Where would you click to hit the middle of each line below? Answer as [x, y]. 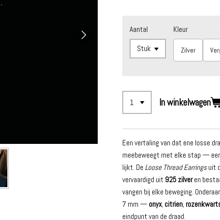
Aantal [139, 29]
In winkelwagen [185, 102]
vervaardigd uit [144, 180]
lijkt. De [134, 167]
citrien [174, 204]
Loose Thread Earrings [176, 167]
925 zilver [179, 180]
